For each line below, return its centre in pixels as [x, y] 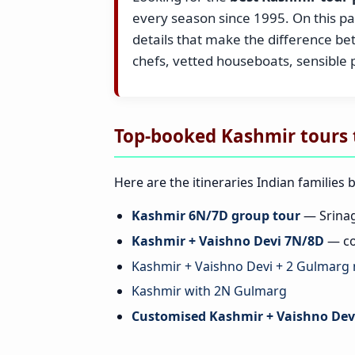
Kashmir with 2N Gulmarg [210, 291]
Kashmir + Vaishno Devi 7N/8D [228, 241]
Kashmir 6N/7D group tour [216, 216]
